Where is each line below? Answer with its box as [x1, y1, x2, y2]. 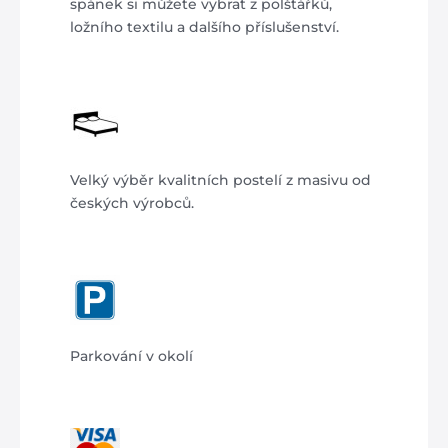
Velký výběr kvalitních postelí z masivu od [70, 171, 371, 189]
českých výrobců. [70, 194, 194, 212]
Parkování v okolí [70, 347, 193, 365]
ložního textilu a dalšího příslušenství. [70, 18, 339, 36]
